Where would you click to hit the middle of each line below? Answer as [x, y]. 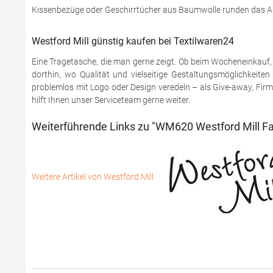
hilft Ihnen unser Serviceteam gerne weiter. [111, 100]
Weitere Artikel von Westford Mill [94, 176]
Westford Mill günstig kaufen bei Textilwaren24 [133, 41]
